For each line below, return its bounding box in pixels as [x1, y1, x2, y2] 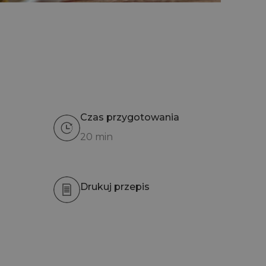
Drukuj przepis [80, 180, 150, 192]
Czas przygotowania [80, 112, 179, 123]
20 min [80, 131, 113, 143]
